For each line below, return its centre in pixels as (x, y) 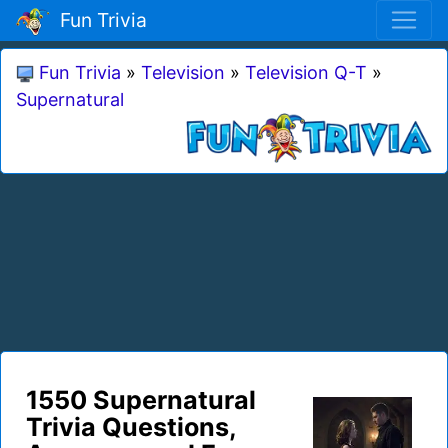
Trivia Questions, (131, 426)
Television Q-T (306, 72)
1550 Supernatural (141, 399)
